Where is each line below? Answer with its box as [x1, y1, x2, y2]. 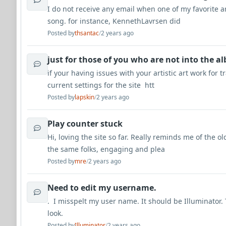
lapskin [75, 93, 94, 101]
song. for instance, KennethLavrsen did [47, 16, 181, 26]
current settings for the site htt [47, 80, 154, 90]
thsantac [75, 29, 99, 37]
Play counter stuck [47, 118, 123, 129]
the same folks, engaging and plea [47, 144, 165, 154]
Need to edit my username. [47, 182, 156, 193]
